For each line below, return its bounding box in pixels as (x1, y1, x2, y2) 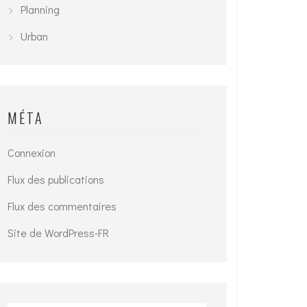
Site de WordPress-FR (8, 225, 109, 240)
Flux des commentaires (8, 199, 116, 213)
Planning (21, 2, 60, 16)
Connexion (8, 145, 56, 160)
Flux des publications (8, 172, 104, 186)
